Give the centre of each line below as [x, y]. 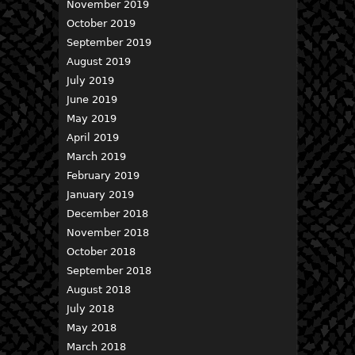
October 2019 [101, 23]
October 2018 [101, 252]
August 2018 [99, 290]
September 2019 [109, 42]
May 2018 [92, 328]
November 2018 [108, 233]
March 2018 [96, 347]
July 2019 [90, 80]
